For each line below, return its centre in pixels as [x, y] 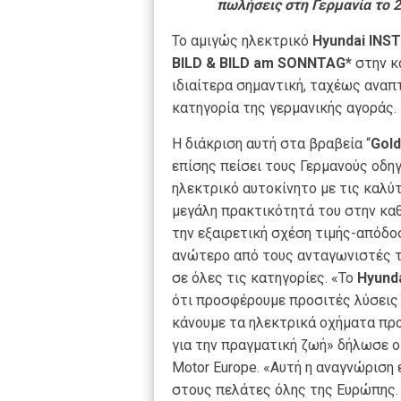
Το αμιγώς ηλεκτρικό [242, 41]
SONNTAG [311, 63]
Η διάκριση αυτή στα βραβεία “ [271, 144]
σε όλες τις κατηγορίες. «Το [264, 278]
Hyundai [339, 41]
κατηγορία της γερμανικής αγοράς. [284, 108]
